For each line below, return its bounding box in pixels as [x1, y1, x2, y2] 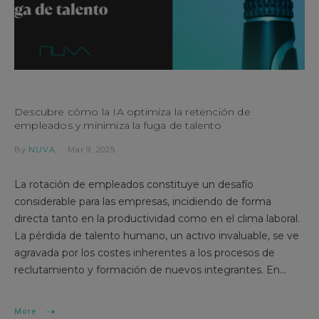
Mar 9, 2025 [68, 145, 115, 155]
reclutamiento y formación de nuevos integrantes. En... [14, 263, 286, 276]
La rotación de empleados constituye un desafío [14, 178, 253, 191]
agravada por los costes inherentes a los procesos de [14, 246, 275, 259]
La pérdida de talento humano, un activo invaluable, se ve [14, 229, 299, 242]
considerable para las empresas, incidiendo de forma [14, 195, 271, 208]
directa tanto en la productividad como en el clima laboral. [14, 212, 300, 225]
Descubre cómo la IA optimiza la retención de [14, 105, 251, 118]
